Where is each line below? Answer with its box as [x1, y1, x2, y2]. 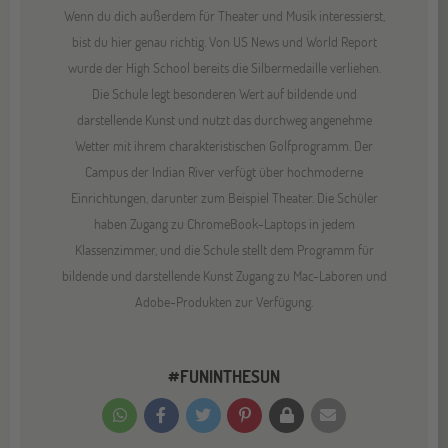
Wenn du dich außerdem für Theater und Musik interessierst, [63, 5, 385, 25]
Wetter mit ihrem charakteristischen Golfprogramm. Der [75, 135, 373, 155]
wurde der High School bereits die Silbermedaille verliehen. [67, 57, 381, 77]
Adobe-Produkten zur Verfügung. [135, 291, 313, 311]
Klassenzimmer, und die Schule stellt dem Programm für [74, 239, 374, 259]
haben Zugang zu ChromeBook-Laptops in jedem [93, 213, 355, 233]
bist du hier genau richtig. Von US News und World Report [71, 31, 377, 51]
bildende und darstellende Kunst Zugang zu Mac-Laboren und [61, 265, 387, 285]
